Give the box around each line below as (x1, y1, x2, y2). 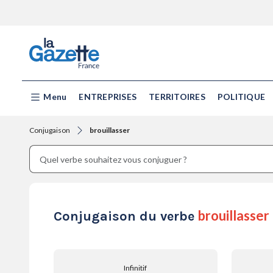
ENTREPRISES (79, 91, 136, 102)
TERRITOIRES (149, 91, 205, 102)
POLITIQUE (217, 91, 265, 102)
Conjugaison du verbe (54, 208, 198, 225)
